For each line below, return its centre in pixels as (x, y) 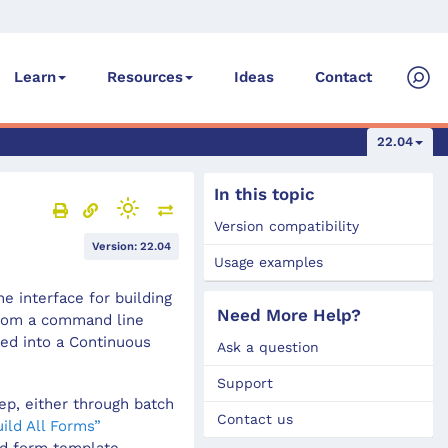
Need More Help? (289, 315)
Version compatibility (287, 226)
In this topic (265, 194)
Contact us (255, 419)
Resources (145, 77)
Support (245, 383)
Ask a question (268, 347)
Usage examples (269, 262)
